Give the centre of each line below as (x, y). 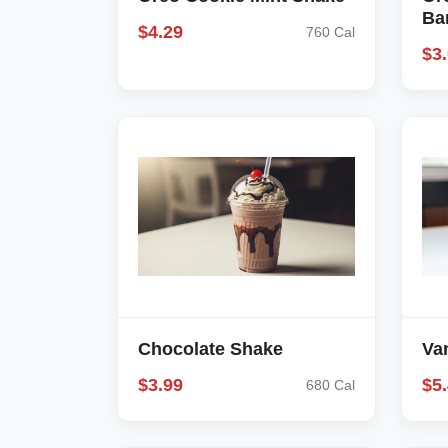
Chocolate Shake (210, 349)
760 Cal (330, 32)
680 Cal (330, 385)
